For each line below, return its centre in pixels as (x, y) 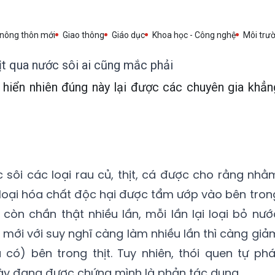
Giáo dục (128, 35)
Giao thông (83, 35)
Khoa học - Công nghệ (194, 35)
